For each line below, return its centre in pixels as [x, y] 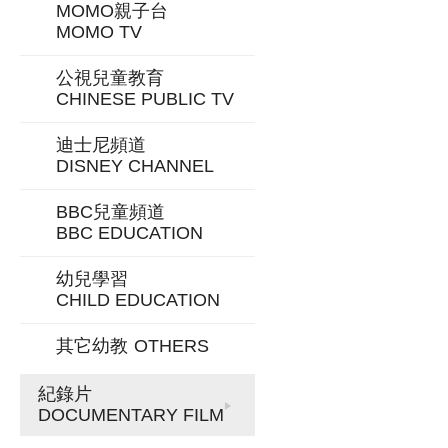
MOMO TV [99, 32]
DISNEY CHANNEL [135, 166]
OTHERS [171, 346]
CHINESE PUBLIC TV [145, 99]
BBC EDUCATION [129, 233]
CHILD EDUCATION [138, 300]
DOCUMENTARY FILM [131, 415]
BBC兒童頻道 [110, 212]
